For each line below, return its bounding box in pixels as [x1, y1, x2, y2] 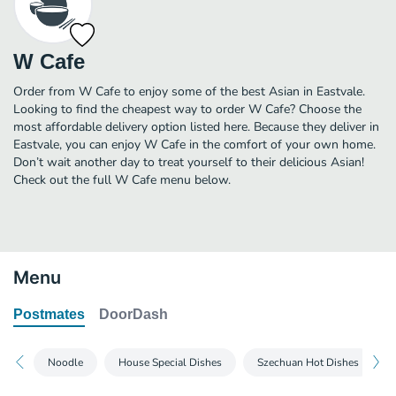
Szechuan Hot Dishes [257, 354, 359, 369]
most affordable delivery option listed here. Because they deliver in [13, 118, 379, 135]
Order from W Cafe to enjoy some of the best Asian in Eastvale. [13, 82, 365, 100]
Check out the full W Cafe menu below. [13, 171, 231, 188]
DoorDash [99, 306, 168, 322]
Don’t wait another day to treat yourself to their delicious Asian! [13, 153, 364, 171]
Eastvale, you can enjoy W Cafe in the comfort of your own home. [13, 135, 376, 153]
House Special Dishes [118, 354, 222, 369]
